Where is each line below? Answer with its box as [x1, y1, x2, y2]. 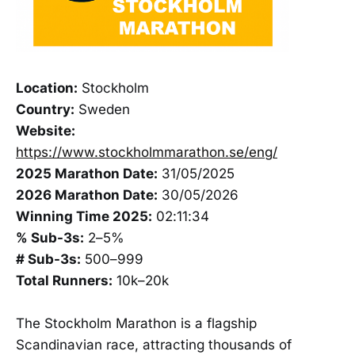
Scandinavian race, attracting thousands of [16, 336, 292, 353]
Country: [16, 101, 74, 117]
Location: [16, 79, 78, 96]
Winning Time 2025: [16, 208, 152, 224]
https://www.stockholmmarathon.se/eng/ [16, 143, 277, 160]
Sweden [74, 101, 130, 117]
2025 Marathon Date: [16, 165, 158, 181]
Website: [16, 122, 75, 139]
